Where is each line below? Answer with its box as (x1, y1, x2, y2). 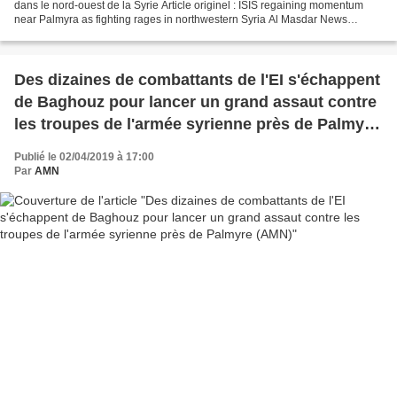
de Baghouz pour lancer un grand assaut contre (14, 93, 377, 112)
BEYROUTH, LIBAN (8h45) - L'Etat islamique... (14, 27, 237, 41)
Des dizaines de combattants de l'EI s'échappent (14, 71, 380, 90)
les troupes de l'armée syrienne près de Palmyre (14, 115, 379, 134)
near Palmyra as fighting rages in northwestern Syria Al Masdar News (14, 13, 347, 27)
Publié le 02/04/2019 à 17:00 (14, 151, 154, 164)
